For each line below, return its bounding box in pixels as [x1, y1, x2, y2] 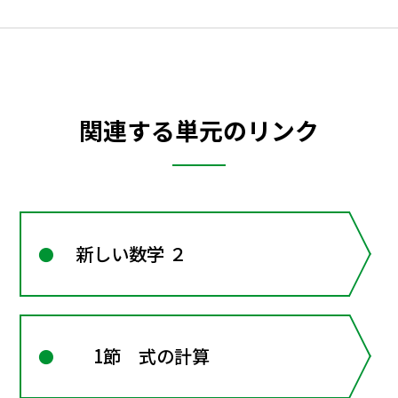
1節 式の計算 [76, 343, 211, 370]
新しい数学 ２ [76, 241, 187, 267]
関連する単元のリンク [79, 112, 319, 147]
